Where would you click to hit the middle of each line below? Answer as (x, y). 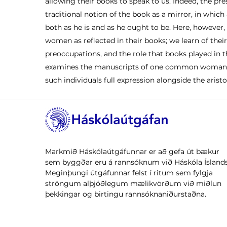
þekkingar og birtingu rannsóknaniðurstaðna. (126, 194)
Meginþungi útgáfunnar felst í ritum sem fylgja (129, 173)
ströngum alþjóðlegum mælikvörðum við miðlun (133, 183)
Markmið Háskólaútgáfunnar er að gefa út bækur (132, 151)
